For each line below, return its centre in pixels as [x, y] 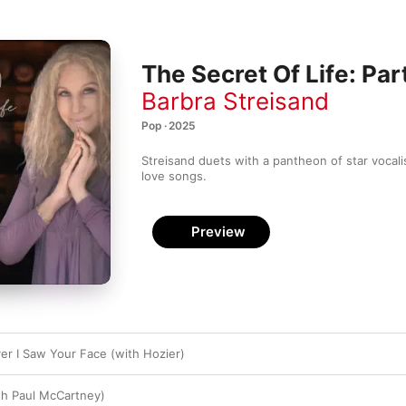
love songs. [174, 176]
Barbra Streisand [235, 101]
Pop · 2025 [169, 126]
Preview [218, 232]
